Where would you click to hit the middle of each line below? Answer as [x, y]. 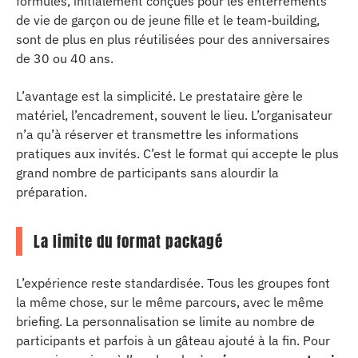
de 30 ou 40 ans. [65, 58]
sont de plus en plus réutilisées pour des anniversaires [173, 39]
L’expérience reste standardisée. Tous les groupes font [173, 283]
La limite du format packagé [128, 241]
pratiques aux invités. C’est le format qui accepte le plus [177, 153]
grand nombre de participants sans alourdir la [147, 172]
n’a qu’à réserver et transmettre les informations [157, 134]
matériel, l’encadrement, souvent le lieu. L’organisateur [174, 115]
